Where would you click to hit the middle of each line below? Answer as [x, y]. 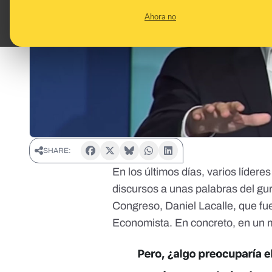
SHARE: [57, 151]
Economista [141, 223]
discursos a [141, 189]
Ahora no [160, 16]
